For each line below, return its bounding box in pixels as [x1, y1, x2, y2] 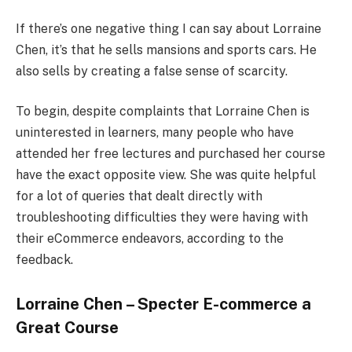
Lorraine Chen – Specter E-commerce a [16, 295, 311, 314]
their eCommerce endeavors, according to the [16, 231, 284, 247]
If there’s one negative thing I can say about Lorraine [16, 20, 321, 36]
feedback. [16, 252, 73, 268]
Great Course [16, 318, 119, 338]
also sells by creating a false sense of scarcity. [16, 63, 288, 79]
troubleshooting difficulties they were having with [16, 210, 308, 225]
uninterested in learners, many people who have [16, 125, 294, 141]
